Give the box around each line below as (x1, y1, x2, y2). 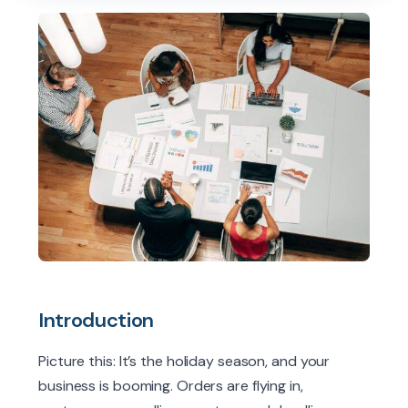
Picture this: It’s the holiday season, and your (38, 352, 331, 372)
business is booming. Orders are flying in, (38, 376, 303, 396)
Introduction (38, 307, 155, 334)
